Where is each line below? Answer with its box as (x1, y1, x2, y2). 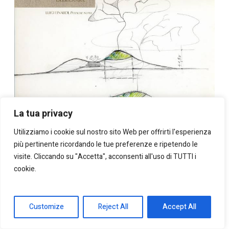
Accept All (162, 201, 196, 212)
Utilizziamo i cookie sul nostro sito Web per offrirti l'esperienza (14, 127, 211, 138)
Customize (29, 201, 64, 212)
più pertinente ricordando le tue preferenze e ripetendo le (14, 139, 198, 150)
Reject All (98, 201, 128, 212)
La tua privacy (14, 107, 73, 121)
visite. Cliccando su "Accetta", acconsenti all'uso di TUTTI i (14, 151, 196, 162)
